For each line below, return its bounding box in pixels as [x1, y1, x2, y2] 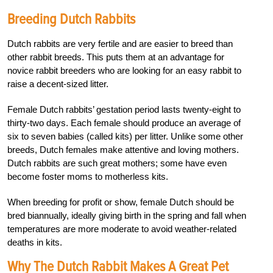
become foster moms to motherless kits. [7, 171, 168, 182]
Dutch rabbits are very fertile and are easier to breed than [7, 38, 233, 49]
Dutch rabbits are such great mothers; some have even [7, 157, 227, 168]
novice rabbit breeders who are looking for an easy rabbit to [7, 65, 241, 76]
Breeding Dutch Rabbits [7, 10, 135, 28]
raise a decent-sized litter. [7, 78, 108, 89]
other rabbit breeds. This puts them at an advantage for [7, 51, 224, 62]
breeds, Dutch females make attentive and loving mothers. [7, 144, 239, 155]
